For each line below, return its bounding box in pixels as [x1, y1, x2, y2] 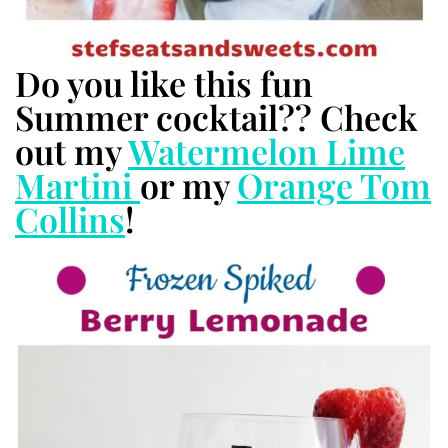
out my [15, 127, 128, 174]
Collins [15, 195, 125, 242]
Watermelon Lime [128, 127, 405, 174]
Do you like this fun [15, 59, 313, 106]
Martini [15, 161, 140, 208]
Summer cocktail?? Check [15, 93, 418, 140]
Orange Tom [237, 161, 431, 208]
